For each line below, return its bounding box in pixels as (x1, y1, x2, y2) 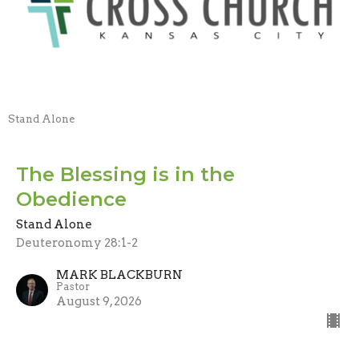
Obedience (16, 188, 127, 212)
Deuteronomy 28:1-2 (16, 236, 138, 251)
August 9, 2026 (56, 294, 142, 309)
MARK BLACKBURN (56, 268, 183, 283)
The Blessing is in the (16, 163, 235, 187)
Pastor (56, 280, 90, 293)
